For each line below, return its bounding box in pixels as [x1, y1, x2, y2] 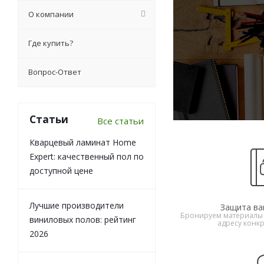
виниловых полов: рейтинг [29, 214, 136, 226]
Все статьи [97, 115, 144, 127]
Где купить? [28, 38, 73, 49]
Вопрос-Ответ [28, 67, 81, 78]
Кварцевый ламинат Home [29, 137, 136, 148]
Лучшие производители [29, 200, 124, 212]
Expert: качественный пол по [29, 151, 144, 163]
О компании [28, 9, 74, 20]
